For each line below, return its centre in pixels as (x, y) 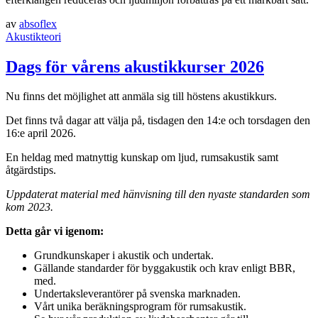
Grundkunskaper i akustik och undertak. (124, 256)
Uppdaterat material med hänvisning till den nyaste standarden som (158, 194)
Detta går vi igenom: (55, 231)
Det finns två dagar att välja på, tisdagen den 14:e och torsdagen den (158, 121)
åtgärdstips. (31, 170)
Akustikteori (33, 36)
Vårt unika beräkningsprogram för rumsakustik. (140, 307)
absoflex (38, 23)
